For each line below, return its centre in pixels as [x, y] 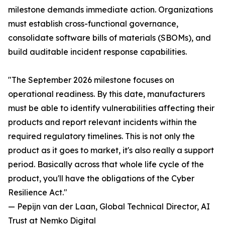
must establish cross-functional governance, [93, 24]
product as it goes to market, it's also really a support [111, 150]
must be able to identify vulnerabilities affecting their [111, 108]
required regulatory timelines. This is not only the [101, 136]
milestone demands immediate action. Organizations [110, 10]
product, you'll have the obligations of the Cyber [101, 179]
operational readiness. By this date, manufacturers [106, 94]
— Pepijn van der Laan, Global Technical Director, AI [109, 207]
